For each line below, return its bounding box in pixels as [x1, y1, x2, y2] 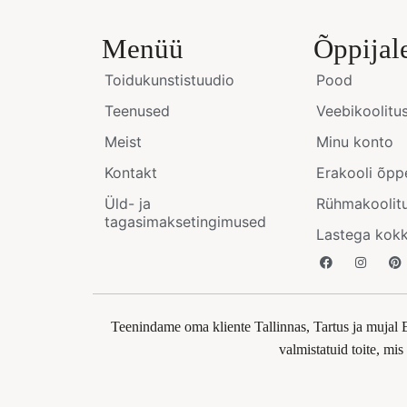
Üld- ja [104, 194, 151, 213]
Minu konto [316, 132, 394, 151]
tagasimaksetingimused [104, 212, 266, 231]
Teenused [104, 101, 170, 120]
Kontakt [104, 163, 157, 182]
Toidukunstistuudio [104, 70, 234, 89]
